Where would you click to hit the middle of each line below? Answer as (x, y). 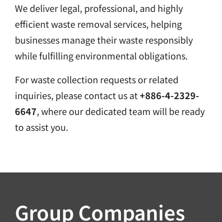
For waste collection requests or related (97, 79)
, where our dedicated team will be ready (121, 111)
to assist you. (42, 127)
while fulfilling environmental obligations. (101, 55)
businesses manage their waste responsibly (104, 40)
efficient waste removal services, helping (98, 24)
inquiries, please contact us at (77, 95)
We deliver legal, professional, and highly (99, 8)
